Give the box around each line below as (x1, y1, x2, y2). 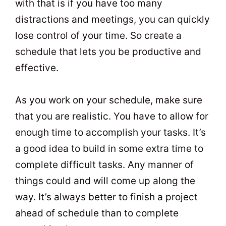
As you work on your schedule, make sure (15, 94, 202, 106)
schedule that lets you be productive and (15, 45, 201, 58)
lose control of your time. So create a (15, 29, 182, 41)
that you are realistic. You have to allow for (15, 110, 208, 122)
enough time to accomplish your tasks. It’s (15, 126, 206, 138)
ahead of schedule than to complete (15, 207, 179, 219)
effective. (15, 62, 59, 74)
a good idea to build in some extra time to (15, 142, 203, 154)
